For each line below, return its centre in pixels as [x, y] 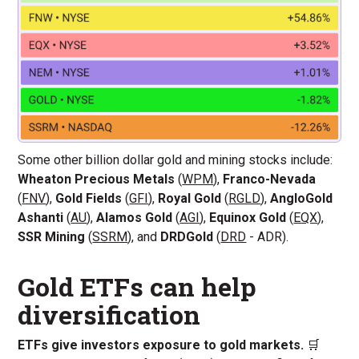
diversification [113, 314]
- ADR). [269, 236]
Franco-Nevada [270, 179]
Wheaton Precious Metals [97, 179]
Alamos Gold [135, 217]
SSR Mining [52, 236]
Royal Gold [190, 198]
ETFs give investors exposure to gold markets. [161, 345]
